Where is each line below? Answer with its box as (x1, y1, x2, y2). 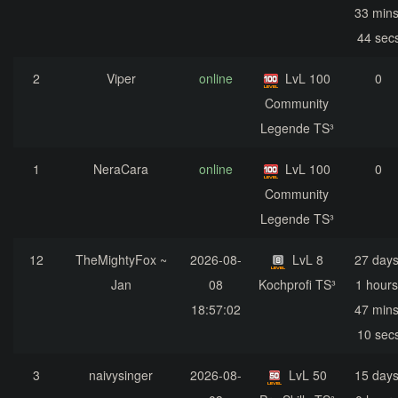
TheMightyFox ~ (75, 251, 167, 269)
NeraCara (93, 160, 148, 179)
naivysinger (89, 366, 153, 385)
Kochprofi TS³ (258, 275, 336, 294)
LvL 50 (288, 366, 327, 385)
